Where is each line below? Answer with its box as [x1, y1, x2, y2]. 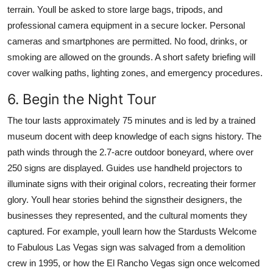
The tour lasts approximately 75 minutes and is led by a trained [7, 115, 255, 126]
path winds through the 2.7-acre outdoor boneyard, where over [7, 146, 253, 157]
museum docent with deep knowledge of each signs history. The [7, 130, 261, 141]
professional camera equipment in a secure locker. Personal [7, 19, 245, 30]
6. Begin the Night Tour [7, 90, 157, 108]
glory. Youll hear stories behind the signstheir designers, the [7, 194, 242, 205]
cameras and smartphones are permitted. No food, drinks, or [7, 35, 247, 46]
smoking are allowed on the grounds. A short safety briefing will [7, 51, 255, 62]
